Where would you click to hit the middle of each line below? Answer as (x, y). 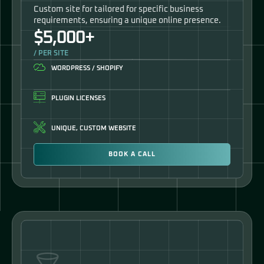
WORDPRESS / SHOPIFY (87, 68)
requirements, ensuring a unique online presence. (127, 21)
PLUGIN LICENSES (78, 98)
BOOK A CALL (132, 154)
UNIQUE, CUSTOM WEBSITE (94, 128)
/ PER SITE (51, 54)
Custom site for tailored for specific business (118, 10)
